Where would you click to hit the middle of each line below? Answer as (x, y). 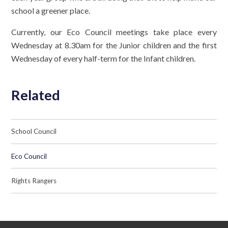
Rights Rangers (34, 180)
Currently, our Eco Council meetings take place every (114, 32)
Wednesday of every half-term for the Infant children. (104, 59)
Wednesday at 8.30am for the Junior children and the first (114, 45)
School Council (34, 132)
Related (36, 95)
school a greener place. (51, 11)
